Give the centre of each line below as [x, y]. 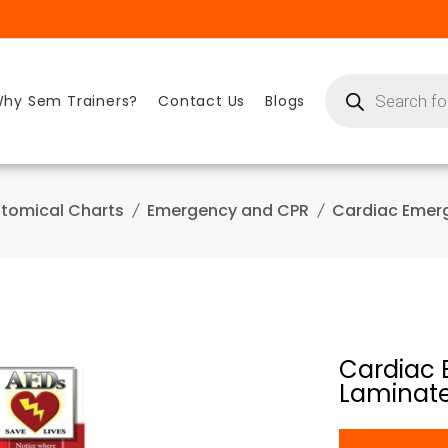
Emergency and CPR [228, 210]
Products [355, 80]
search [348, 94]
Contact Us [202, 101]
